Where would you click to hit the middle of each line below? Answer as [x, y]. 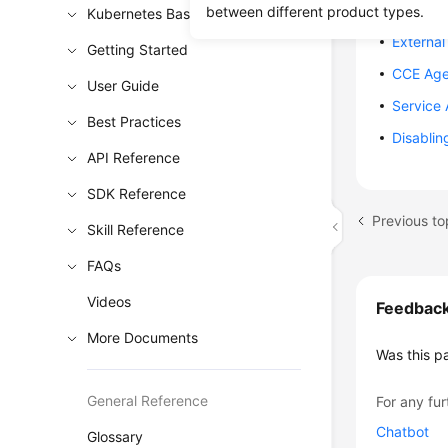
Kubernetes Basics [148, 13]
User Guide [123, 85]
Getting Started [138, 49]
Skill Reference [136, 229]
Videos [109, 301]
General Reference [148, 400]
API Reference [134, 157]
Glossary [115, 436]
